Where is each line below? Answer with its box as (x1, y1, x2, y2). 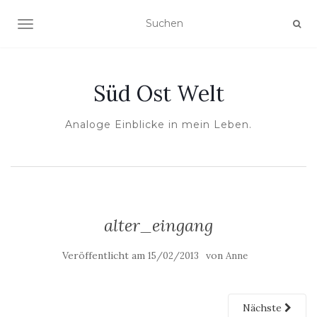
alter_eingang (104, 214, 213, 236)
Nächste (243, 301, 284, 314)
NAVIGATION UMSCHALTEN (25, 19, 168, 32)
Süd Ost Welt (93, 80, 224, 107)
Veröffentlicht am (62, 249, 148, 262)
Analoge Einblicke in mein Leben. (65, 118, 252, 131)
